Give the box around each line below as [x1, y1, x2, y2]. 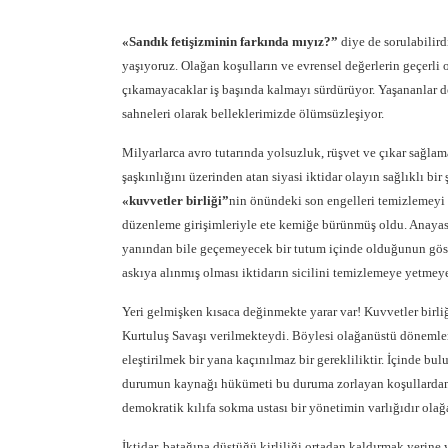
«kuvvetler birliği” [122, 193, 229, 208]
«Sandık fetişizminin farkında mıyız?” [122, 34, 338, 49]
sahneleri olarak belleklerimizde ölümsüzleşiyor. [122, 106, 384, 121]
